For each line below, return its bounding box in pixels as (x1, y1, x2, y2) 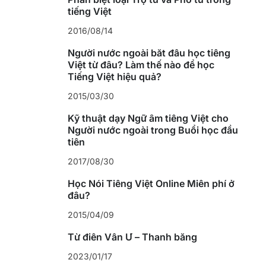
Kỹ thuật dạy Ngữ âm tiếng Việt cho (67, 112, 229, 125)
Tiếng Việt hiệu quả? (67, 71, 161, 83)
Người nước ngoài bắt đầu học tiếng (67, 47, 230, 59)
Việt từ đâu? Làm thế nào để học (67, 59, 214, 71)
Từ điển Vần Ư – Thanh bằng (67, 231, 197, 243)
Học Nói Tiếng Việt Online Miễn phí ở (67, 178, 235, 190)
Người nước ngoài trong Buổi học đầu (67, 124, 238, 137)
